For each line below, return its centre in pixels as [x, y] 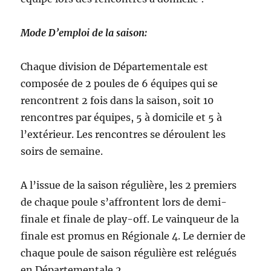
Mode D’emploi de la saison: [84, 33]
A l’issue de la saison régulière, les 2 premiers [129, 185]
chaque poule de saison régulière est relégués [129, 253]
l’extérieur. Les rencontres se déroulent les [123, 134]
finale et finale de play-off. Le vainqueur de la [130, 219]
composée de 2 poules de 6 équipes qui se [119, 83]
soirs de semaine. [62, 151]
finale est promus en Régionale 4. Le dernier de [133, 236]
